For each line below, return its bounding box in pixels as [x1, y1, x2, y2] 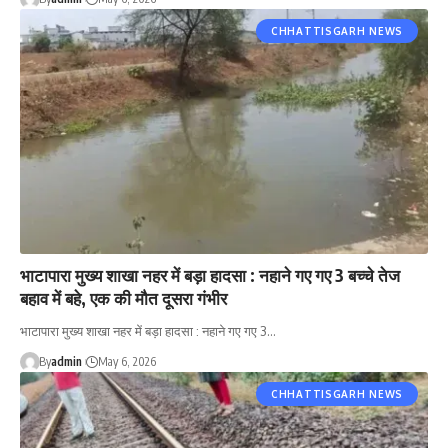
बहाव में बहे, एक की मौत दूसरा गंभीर [20, 286, 227, 309]
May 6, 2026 [97, 353, 156, 369]
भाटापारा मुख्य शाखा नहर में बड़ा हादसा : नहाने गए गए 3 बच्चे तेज [20, 263, 400, 286]
